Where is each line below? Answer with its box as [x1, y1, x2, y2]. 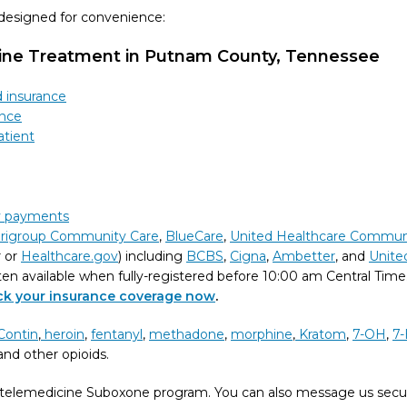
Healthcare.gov [21, 248, 118, 264]
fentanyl [91, 326, 143, 342]
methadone [149, 326, 224, 342]
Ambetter [273, 248, 335, 264]
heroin [45, 326, 84, 342]
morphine [231, 326, 293, 342]
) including [118, 248, 186, 264]
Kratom [299, 326, 346, 342]
